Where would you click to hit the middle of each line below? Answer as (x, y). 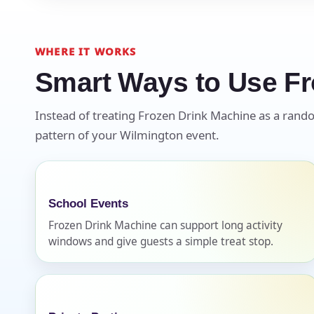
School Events (88, 203)
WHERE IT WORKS (86, 51)
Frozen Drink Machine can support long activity (165, 225)
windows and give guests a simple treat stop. (161, 241)
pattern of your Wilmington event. (127, 135)
